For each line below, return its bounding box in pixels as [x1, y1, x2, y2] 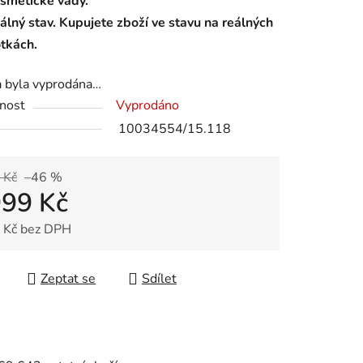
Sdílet [142, 270, 177, 288]
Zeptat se [41, 270, 96, 288]
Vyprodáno [116, 96, 179, 115]
